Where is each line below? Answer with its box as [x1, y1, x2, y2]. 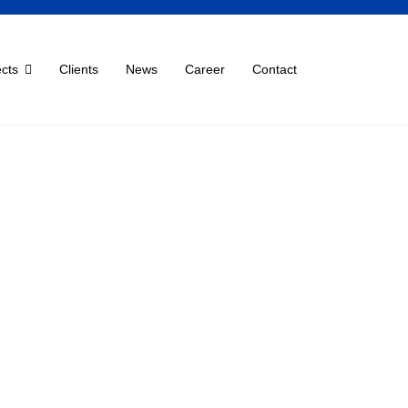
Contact [252, 62, 297, 76]
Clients [59, 62, 98, 76]
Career [185, 62, 225, 76]
